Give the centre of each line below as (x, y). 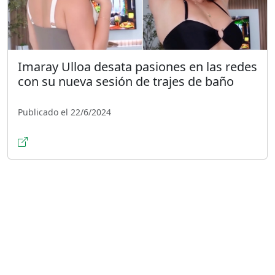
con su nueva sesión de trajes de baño (126, 81)
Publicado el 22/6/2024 (64, 112)
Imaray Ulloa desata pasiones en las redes (137, 66)
